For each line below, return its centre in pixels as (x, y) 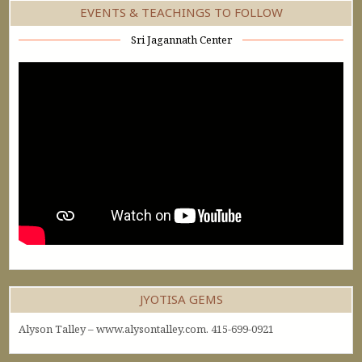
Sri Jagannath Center (181, 39)
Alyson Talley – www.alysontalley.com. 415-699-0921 (147, 329)
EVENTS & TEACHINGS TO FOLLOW (181, 12)
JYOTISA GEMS (181, 299)
